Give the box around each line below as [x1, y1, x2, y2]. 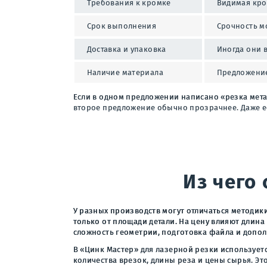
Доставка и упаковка [86, 44, 166, 54]
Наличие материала [86, 67, 163, 77]
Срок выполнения [86, 21, 157, 30]
